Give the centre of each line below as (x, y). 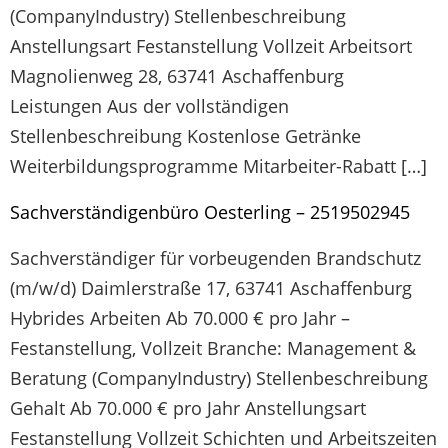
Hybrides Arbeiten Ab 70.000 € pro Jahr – (180, 318)
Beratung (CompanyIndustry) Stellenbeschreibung (219, 378)
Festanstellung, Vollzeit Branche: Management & (213, 348)
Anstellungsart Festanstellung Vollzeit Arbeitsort (211, 46)
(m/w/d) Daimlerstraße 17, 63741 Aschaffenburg (211, 288)
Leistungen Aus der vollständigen (149, 106)
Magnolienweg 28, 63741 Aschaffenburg (177, 76)
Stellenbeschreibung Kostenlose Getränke (185, 136)
